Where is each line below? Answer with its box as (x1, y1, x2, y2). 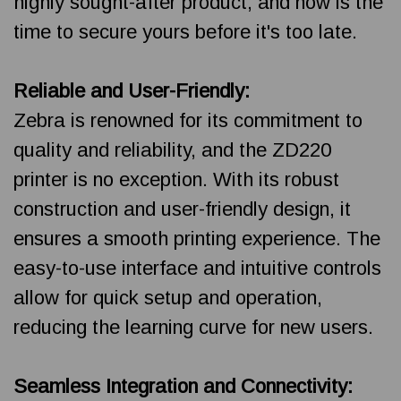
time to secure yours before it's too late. (13, 20, 357, 43)
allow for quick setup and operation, (13, 286, 322, 309)
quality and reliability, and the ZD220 (13, 138, 331, 161)
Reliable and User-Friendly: (13, 79, 250, 102)
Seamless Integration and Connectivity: (13, 374, 353, 397)
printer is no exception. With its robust (13, 167, 339, 191)
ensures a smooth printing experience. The (13, 226, 380, 250)
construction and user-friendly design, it (13, 197, 351, 220)
